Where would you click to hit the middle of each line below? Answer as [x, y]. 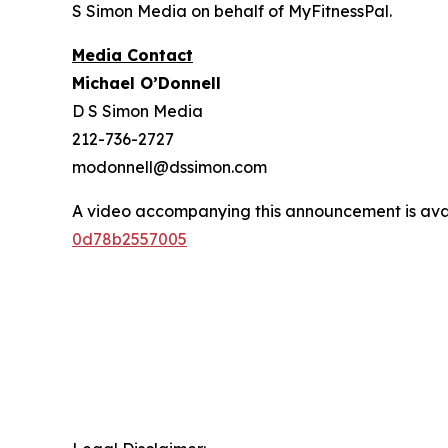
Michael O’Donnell [146, 82]
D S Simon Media [137, 110]
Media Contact [132, 54]
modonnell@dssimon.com [169, 166]
